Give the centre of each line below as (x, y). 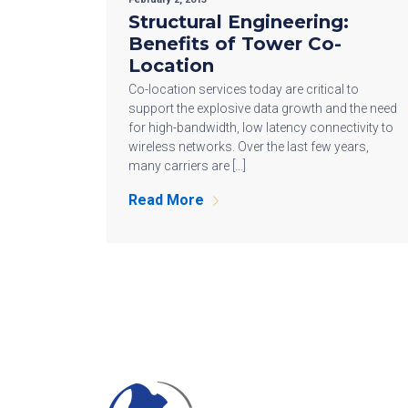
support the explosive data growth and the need (263, 108)
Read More (166, 199)
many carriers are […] (187, 165)
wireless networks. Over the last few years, (249, 146)
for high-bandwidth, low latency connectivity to (261, 127)
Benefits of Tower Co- (235, 43)
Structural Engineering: (239, 21)
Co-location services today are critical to (244, 89)
